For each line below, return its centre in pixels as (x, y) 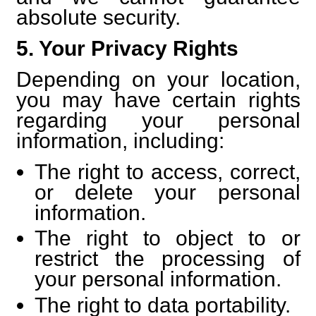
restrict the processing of (167, 259)
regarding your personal (158, 120)
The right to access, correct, (167, 171)
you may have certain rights (158, 99)
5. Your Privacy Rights (127, 48)
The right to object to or (167, 238)
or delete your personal (167, 192)
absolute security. (98, 17)
